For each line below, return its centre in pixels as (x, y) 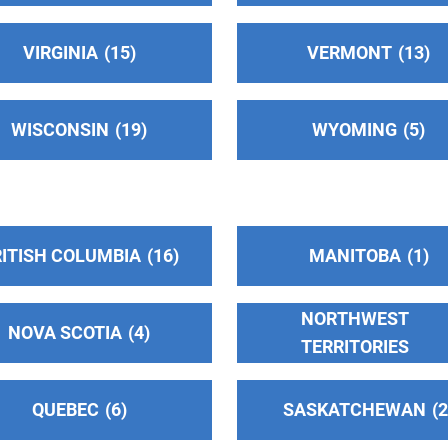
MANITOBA (354, 256)
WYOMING (355, 129)
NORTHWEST (354, 318)
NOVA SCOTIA (65, 332)
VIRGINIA (60, 52)
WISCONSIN (60, 129)
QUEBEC (65, 409)
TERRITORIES (354, 346)
